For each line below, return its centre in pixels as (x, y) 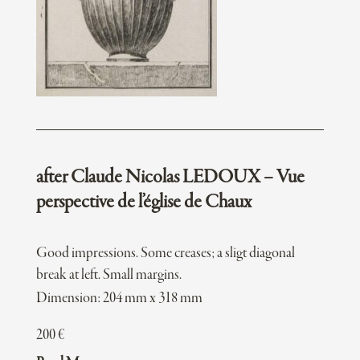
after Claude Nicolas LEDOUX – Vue (170, 178)
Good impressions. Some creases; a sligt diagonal (165, 254)
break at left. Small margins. (108, 276)
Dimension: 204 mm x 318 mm (119, 299)
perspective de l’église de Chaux (143, 203)
